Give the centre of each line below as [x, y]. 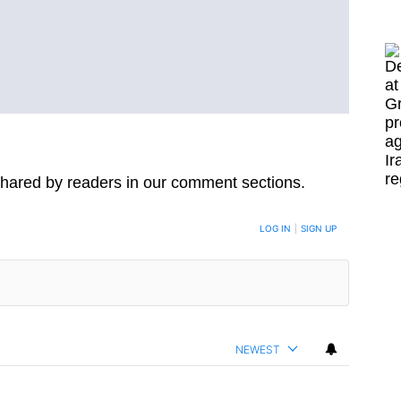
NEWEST [258, 349]
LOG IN [275, 229]
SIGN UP [319, 229]
